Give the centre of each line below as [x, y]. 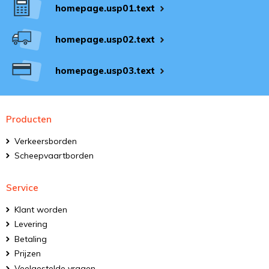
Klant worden [41, 209]
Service [22, 187]
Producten [29, 119]
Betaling [31, 239]
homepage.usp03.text [105, 71]
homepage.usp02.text [105, 39]
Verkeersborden [46, 141]
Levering [31, 224]
